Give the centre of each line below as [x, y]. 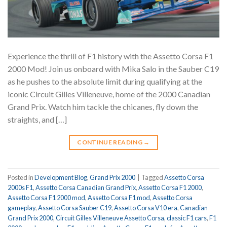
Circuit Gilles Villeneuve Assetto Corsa [110, 218]
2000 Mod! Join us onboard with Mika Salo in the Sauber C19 [113, 69]
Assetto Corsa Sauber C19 [75, 207]
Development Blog [61, 177]
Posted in [21, 177]
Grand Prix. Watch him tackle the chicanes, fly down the [103, 107]
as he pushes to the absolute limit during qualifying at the [105, 82]
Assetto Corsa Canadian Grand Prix [86, 187]
